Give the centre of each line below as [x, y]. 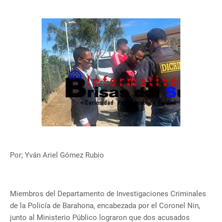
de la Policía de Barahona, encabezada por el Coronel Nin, [105, 206]
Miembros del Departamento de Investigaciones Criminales [108, 194]
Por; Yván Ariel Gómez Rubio [58, 155]
